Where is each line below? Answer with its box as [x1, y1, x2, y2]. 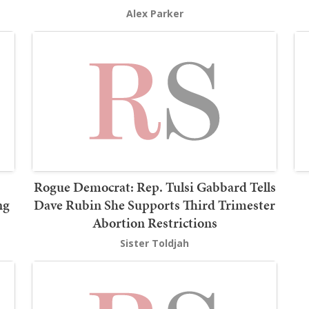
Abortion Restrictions [92, 212, 217, 232]
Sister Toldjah [120, 236, 189, 250]
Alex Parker [126, 7, 183, 21]
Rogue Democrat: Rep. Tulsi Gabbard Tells [33, 177, 276, 197]
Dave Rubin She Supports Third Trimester [34, 195, 275, 215]
